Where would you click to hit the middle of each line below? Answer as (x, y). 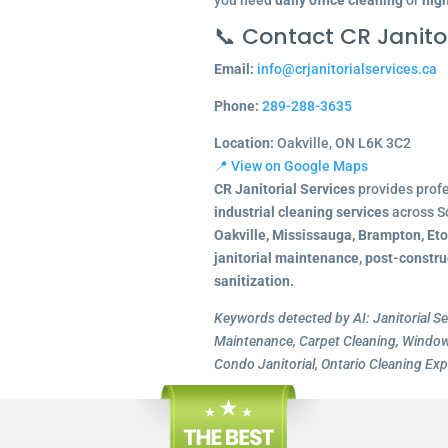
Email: (233, 69)
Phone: (236, 106)
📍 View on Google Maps (290, 166)
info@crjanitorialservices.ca (346, 69)
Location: (243, 143)
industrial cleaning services (301, 212)
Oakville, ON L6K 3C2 (342, 143)
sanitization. (253, 281)
